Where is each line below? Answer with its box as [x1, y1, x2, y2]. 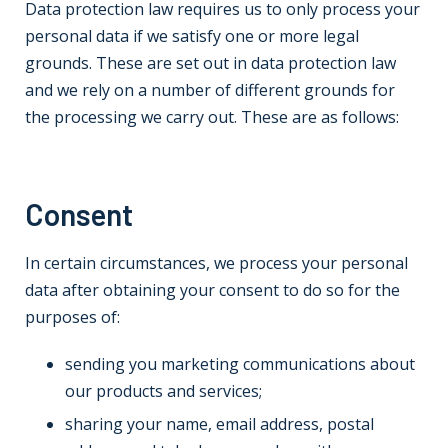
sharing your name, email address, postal [65, 413, 374, 435]
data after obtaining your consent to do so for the [25, 279, 400, 301]
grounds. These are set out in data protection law [25, 52, 396, 74]
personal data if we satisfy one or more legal [25, 25, 359, 47]
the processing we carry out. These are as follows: [25, 106, 399, 128]
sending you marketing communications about [65, 353, 415, 375]
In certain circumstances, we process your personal [25, 252, 408, 274]
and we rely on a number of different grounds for [25, 79, 395, 101]
